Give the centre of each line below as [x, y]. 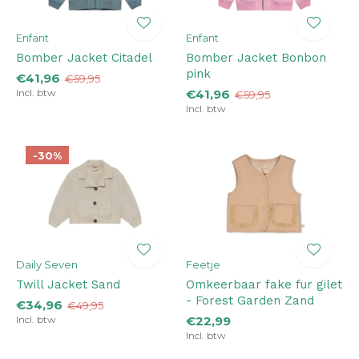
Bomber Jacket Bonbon [256, 58]
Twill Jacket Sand [68, 285]
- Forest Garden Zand [250, 301]
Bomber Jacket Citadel [84, 58]
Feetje [203, 265]
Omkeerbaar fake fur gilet [264, 285]
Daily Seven [47, 265]
